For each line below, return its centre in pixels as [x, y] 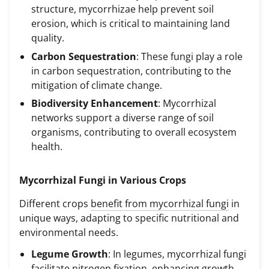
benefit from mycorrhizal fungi [160, 204]
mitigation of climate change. [97, 85]
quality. [48, 38]
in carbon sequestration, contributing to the [131, 71]
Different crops [55, 204]
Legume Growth [70, 254]
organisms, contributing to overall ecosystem [134, 132]
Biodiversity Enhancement [95, 103]
